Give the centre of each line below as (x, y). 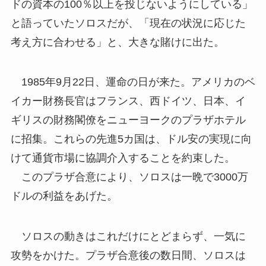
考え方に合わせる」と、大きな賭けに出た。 (117, 42)
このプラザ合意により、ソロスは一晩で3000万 (129, 177)
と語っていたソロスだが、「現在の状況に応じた (128, 23)
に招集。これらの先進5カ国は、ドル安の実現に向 (131, 139)
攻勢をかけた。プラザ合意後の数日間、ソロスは (128, 256)
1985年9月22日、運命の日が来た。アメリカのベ (133, 82)
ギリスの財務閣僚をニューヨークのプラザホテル (128, 120)
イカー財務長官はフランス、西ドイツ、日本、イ (128, 101)
